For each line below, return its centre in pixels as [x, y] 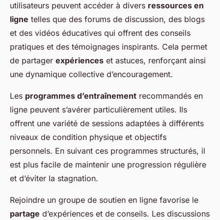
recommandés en [170, 96]
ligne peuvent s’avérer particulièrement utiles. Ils [98, 110]
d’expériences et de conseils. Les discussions [125, 214]
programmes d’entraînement [81, 96]
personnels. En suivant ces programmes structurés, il [108, 151]
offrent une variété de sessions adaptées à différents [107, 124]
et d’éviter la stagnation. [54, 179]
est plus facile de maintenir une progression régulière [108, 165]
